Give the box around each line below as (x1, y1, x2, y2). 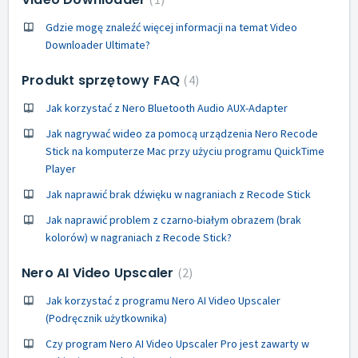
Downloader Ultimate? (46, 37, 150, 52)
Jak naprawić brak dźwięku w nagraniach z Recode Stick (46, 186, 311, 201)
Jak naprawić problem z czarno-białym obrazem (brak (46, 212, 301, 227)
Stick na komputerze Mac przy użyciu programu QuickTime (46, 143, 324, 158)
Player (46, 161, 76, 176)
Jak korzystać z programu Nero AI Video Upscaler (46, 292, 280, 308)
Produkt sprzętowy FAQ (22, 70, 184, 89)
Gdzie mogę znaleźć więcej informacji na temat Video (46, 19, 297, 34)
